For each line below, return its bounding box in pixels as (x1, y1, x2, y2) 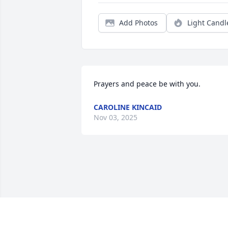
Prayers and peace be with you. (94, 79, 201, 89)
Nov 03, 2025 (94, 112, 137, 123)
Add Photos (119, 18, 158, 28)
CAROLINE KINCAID (94, 102, 162, 112)
